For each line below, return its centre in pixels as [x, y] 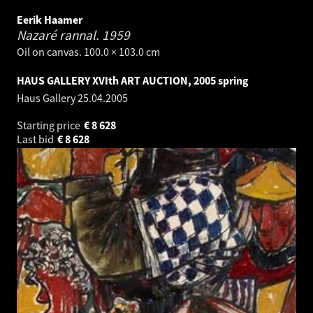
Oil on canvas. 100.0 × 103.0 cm [88, 52]
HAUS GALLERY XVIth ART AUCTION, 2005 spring [133, 81]
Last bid [36, 139]
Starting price [50, 125]
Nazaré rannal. [59, 35]
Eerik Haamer [50, 20]
